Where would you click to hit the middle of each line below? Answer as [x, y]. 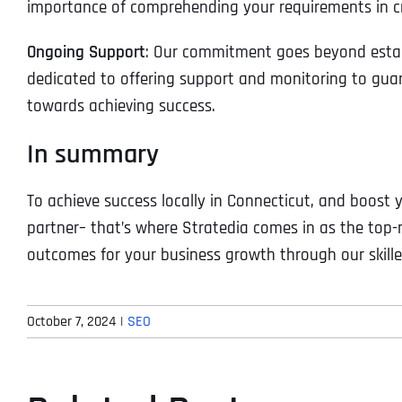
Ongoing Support [86, 52]
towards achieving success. [121, 106]
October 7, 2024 [71, 321]
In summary [93, 154]
